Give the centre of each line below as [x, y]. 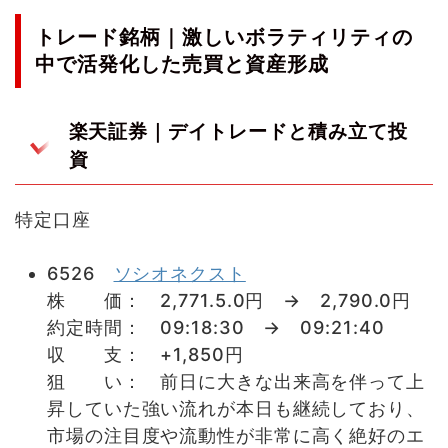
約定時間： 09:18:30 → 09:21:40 [216, 327]
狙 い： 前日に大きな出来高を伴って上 [236, 381]
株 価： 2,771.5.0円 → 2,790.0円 [229, 300]
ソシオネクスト [179, 273]
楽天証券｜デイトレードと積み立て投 [238, 132]
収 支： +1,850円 [145, 354]
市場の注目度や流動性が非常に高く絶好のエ [236, 435]
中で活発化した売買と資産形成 [182, 64]
